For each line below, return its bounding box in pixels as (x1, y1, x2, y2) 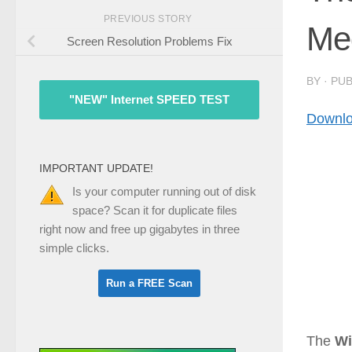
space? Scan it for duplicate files (72, 203, 237, 218)
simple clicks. (39, 241, 109, 255)
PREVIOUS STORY (103, 13, 196, 24)
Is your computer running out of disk (72, 185, 256, 199)
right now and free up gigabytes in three (39, 222, 240, 236)
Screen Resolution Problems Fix (66, 35, 233, 49)
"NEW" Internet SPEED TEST (69, 93, 229, 107)
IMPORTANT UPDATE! (39, 162, 153, 175)
